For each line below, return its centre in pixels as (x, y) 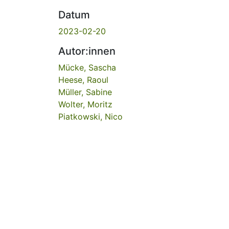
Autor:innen (87, 51)
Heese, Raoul (83, 79)
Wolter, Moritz (85, 104)
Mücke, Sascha (87, 67)
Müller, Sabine (85, 92)
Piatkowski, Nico (90, 116)
